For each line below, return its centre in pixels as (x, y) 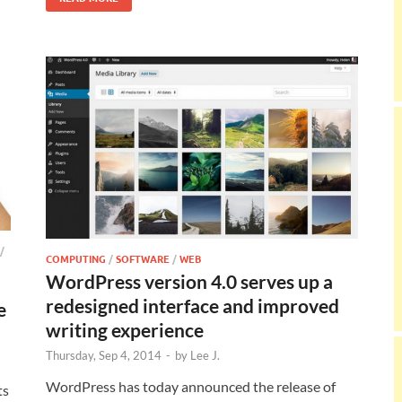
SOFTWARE (143, 258)
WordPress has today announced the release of (191, 386)
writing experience (125, 329)
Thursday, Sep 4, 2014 (104, 355)
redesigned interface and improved (192, 305)
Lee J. (205, 355)
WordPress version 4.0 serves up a (189, 281)
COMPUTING (76, 258)
